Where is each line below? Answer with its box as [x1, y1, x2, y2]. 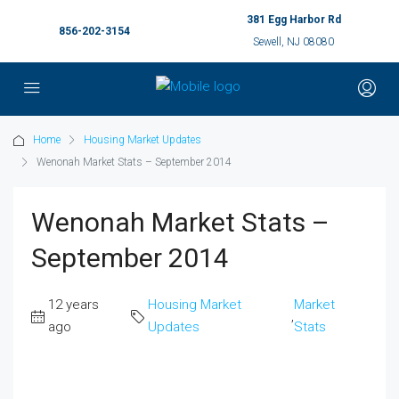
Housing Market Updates [84, 134, 201, 146]
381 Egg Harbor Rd [246, 13, 341, 26]
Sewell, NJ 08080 [253, 36, 334, 48]
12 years [48, 297, 99, 313]
